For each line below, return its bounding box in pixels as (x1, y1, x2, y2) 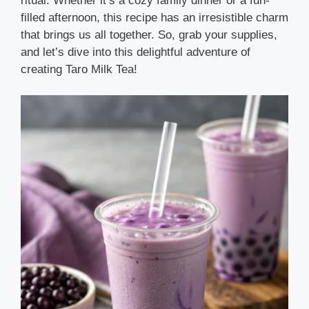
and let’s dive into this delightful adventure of (21, 45, 250, 59)
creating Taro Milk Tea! (21, 62, 137, 76)
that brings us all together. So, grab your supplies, (21, 28, 277, 41)
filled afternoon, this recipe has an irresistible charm (21, 10, 288, 24)
